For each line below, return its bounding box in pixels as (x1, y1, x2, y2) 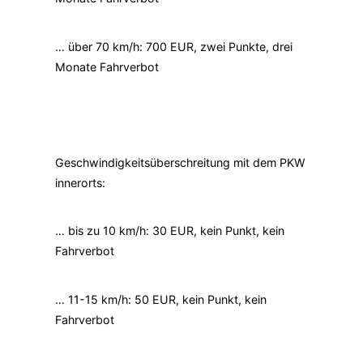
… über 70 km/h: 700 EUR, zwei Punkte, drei (55, 39, 293, 53)
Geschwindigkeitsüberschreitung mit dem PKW (55, 156, 305, 170)
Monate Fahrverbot (55, 59, 159, 74)
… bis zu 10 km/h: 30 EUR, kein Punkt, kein (55, 224, 284, 238)
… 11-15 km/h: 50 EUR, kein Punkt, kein (55, 292, 267, 306)
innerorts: (55, 176, 105, 190)
